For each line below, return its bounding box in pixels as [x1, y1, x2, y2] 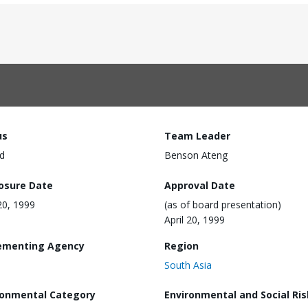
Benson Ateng [164, 148, 228, 162]
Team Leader [164, 129, 230, 142]
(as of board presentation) [164, 197, 281, 211]
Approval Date [164, 178, 235, 192]
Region [164, 239, 199, 252]
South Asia [164, 258, 212, 272]
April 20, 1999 [164, 212, 225, 226]
